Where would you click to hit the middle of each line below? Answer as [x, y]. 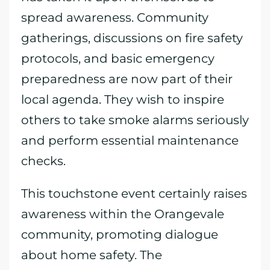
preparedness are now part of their [127, 79]
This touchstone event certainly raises [134, 193]
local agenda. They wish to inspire [123, 99]
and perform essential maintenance [130, 140]
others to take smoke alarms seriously [135, 120]
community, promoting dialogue [120, 234]
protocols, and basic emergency [118, 58]
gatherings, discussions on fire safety [132, 38]
